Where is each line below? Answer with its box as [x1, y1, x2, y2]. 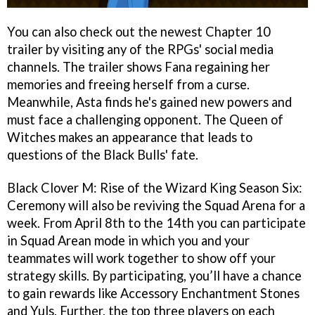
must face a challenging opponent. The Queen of [7, 111, 283, 127]
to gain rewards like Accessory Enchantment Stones [7, 285, 300, 301]
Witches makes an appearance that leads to [7, 129, 252, 145]
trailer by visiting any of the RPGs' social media [7, 41, 274, 57]
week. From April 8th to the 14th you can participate [7, 214, 306, 231]
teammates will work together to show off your [7, 250, 276, 266]
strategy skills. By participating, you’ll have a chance [7, 267, 302, 283]
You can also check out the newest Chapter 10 [7, 23, 271, 39]
